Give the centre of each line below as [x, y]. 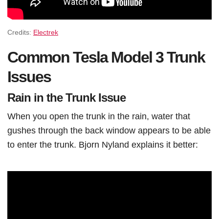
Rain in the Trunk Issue [66, 97]
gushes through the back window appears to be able [109, 130]
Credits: [20, 33]
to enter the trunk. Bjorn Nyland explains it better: [103, 144]
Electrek [46, 33]
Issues [29, 77]
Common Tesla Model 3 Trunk [106, 57]
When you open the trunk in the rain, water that [99, 116]
